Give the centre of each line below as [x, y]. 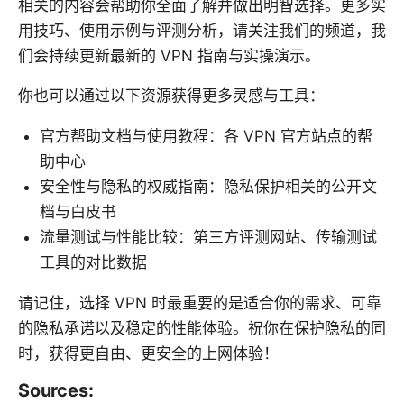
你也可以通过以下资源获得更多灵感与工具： [171, 95]
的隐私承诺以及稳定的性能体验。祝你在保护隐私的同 [202, 328]
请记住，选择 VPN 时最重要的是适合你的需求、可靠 [200, 303]
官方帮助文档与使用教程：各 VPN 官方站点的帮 [206, 136]
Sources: [56, 390]
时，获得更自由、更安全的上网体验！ [148, 353]
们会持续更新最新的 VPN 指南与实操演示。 [169, 55]
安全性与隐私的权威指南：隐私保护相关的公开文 [208, 186]
